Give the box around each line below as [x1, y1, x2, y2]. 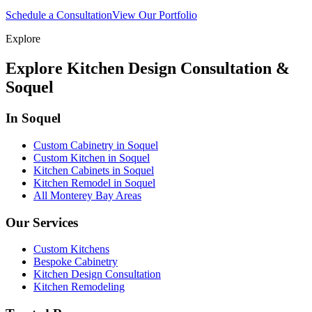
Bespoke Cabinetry [33, 256, 118, 268]
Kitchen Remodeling [33, 281, 125, 293]
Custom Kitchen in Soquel [33, 151, 150, 164]
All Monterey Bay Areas [33, 189, 141, 201]
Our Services [6, 214, 78, 230]
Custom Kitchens [33, 243, 109, 256]
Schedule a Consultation [6, 9, 112, 22]
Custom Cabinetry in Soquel [33, 139, 158, 151]
